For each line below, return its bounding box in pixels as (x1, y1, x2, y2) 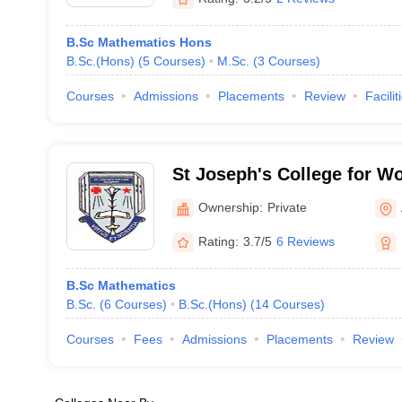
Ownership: (197, 199, 263, 214)
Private (267, 199, 307, 214)
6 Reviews (275, 233, 335, 249)
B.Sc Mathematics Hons (66, 35, 212, 49)
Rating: (197, 233, 239, 249)
